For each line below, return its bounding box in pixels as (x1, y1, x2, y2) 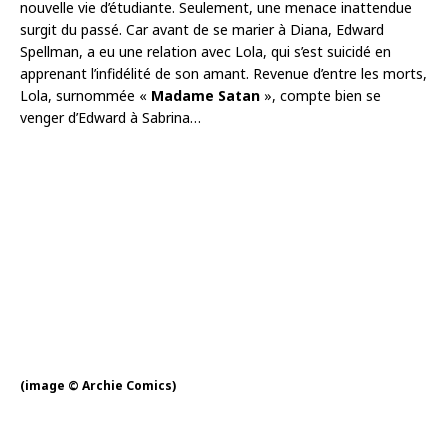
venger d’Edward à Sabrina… (20, 107, 201, 127)
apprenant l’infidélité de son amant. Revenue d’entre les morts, (20, 63, 427, 83)
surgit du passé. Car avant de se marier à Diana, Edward (20, 19, 384, 39)
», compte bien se (260, 85, 381, 105)
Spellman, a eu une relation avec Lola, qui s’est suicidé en (20, 41, 391, 61)
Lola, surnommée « (20, 85, 151, 105)
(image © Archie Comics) (20, 377, 176, 394)
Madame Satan (151, 85, 260, 105)
